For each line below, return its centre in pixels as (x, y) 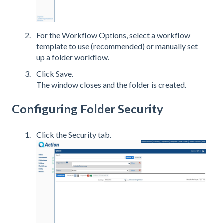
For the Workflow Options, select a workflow (113, 35)
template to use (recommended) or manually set (117, 46)
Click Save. (55, 74)
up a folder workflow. (73, 57)
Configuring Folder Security (88, 109)
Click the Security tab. (74, 134)
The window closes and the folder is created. (111, 85)
